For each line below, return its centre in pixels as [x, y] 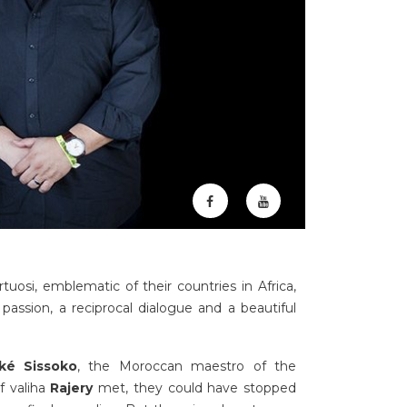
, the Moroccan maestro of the [187, 367]
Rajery [74, 388]
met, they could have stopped [198, 388]
